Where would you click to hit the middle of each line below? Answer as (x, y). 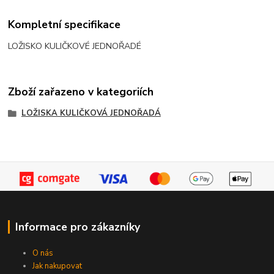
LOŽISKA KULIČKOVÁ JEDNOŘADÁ (91, 113)
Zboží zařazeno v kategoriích (81, 91)
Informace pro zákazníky (77, 227)
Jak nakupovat (57, 266)
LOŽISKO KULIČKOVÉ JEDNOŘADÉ (75, 46)
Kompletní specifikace (65, 25)
